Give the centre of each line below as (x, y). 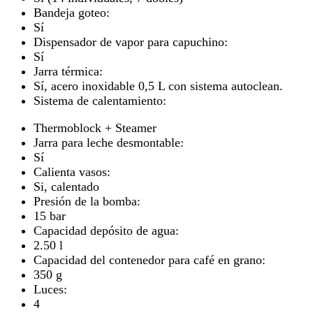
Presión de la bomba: (87, 201)
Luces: (50, 289)
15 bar (50, 216)
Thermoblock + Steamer (95, 128)
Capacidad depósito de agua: (106, 230)
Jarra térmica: (68, 71)
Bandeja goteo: (72, 12)
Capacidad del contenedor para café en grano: (150, 260)
